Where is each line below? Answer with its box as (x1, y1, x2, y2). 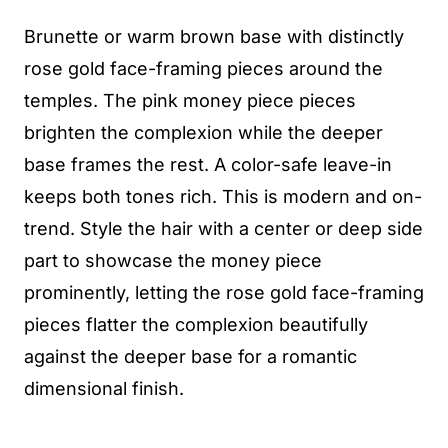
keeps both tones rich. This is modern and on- (24, 186, 422, 207)
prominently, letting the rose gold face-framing (24, 282, 424, 303)
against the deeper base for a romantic (24, 346, 357, 367)
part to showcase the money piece (24, 250, 322, 271)
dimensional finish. (24, 378, 184, 399)
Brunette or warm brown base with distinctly (24, 26, 404, 47)
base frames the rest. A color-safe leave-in (24, 154, 392, 175)
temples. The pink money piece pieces (24, 90, 356, 111)
